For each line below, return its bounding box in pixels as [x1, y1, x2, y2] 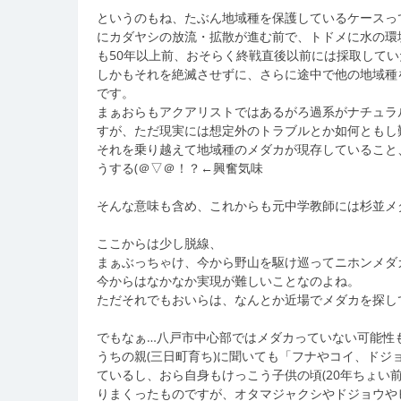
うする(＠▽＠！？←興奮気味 [97, 158, 263, 176]
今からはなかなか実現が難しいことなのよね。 [97, 271, 360, 289]
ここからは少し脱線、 [97, 234, 222, 252]
